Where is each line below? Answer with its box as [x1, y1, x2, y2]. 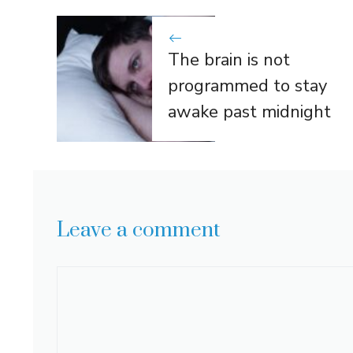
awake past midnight [167, 100, 331, 124]
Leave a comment [57, 217, 220, 243]
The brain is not [167, 48, 290, 72]
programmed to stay [167, 74, 327, 98]
